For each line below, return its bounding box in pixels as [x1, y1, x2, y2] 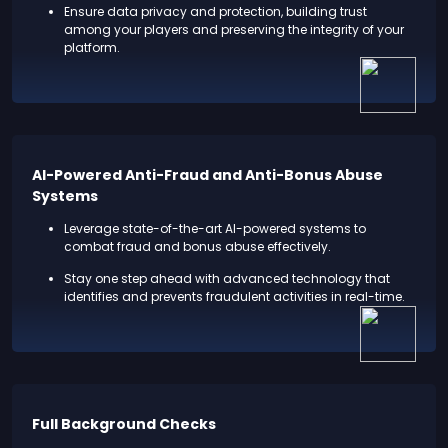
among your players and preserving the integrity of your [64, 20, 404, 38]
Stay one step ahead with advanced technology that [64, 269, 390, 287]
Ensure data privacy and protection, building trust [64, 2, 367, 20]
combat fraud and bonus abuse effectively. [64, 237, 331, 255]
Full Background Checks [32, 413, 216, 434]
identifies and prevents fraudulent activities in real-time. [64, 287, 405, 305]
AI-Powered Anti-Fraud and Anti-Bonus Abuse [32, 164, 383, 185]
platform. [64, 38, 120, 56]
